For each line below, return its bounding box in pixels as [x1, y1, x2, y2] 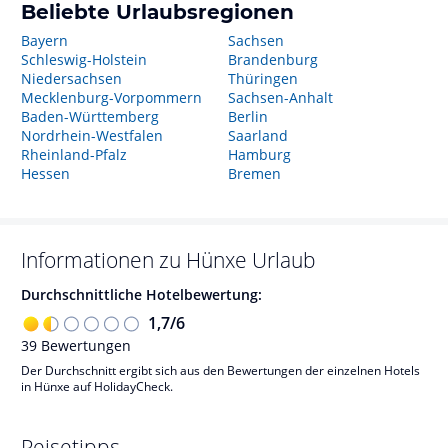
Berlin [227, 107, 268, 126]
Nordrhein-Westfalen [21, 126, 163, 145]
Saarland [227, 126, 288, 145]
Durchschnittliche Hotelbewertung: [21, 285, 262, 304]
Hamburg [227, 145, 291, 164]
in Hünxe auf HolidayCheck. [21, 377, 173, 395]
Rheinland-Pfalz [21, 145, 127, 164]
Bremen [227, 164, 281, 183]
